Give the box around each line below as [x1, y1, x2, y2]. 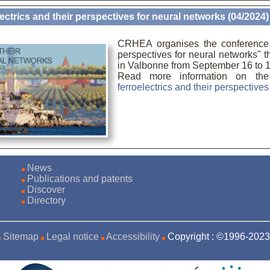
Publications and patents [83, 173, 133, 184]
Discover [27, 184, 66, 195]
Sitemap [3, 231, 39, 242]
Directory [27, 195, 66, 206]
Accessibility [106, 231, 160, 242]
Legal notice [46, 231, 99, 242]
